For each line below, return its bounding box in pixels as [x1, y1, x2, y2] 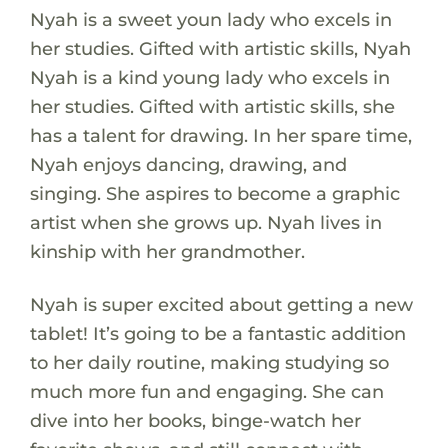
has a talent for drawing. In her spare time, [29, 123, 412, 147]
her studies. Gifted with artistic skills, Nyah [29, 36, 411, 60]
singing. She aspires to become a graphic [29, 181, 400, 205]
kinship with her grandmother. [29, 239, 305, 263]
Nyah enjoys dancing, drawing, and [29, 152, 347, 176]
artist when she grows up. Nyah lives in [29, 210, 382, 234]
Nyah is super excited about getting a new [29, 292, 413, 316]
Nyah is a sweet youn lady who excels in [29, 7, 392, 31]
